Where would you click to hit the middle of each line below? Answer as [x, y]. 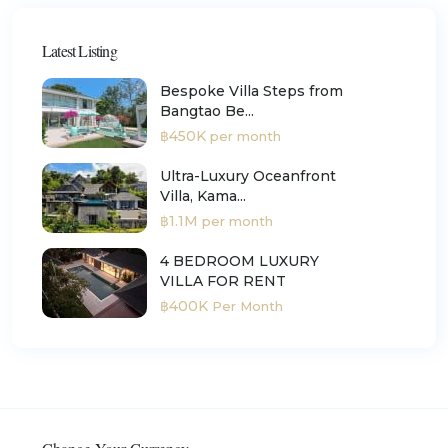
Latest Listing [79, 51]
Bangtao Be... [207, 110]
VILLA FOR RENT [223, 280]
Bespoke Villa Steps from [251, 90]
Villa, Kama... [203, 195]
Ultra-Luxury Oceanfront [248, 175]
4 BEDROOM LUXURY [239, 260]
